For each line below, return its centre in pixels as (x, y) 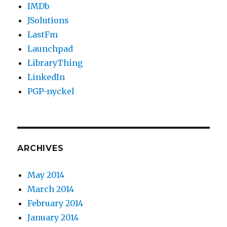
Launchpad (50, 49)
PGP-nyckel (51, 91)
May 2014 (46, 175)
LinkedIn (46, 77)
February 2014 (55, 203)
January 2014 (53, 218)
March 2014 (51, 189)
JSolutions (48, 21)
